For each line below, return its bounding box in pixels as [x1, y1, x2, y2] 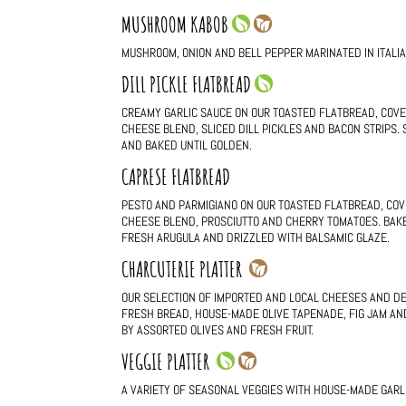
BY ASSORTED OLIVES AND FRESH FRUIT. [121, 322, 314, 339]
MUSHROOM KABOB [121, 11, 233, 39]
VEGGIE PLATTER [121, 348, 217, 376]
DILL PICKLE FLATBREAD [121, 71, 256, 99]
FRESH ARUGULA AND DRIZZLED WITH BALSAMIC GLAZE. [121, 229, 391, 246]
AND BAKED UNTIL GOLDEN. [121, 137, 253, 154]
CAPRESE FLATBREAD [121, 163, 231, 191]
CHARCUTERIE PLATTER [121, 256, 250, 284]
